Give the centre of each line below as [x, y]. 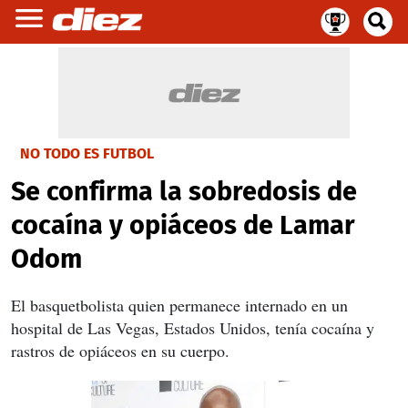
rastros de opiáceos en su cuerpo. [120, 351]
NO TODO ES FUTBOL [87, 153]
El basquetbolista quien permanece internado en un [179, 305]
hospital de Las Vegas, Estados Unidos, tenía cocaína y [193, 328]
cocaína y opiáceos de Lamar [183, 225]
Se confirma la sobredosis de [184, 192]
